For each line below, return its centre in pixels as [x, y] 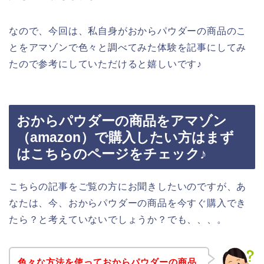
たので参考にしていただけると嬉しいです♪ [105, 64]
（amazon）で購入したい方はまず [125, 137]
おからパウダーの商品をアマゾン [122, 121]
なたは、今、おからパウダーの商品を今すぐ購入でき [128, 203]
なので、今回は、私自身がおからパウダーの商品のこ [128, 31]
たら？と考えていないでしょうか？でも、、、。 [118, 219]
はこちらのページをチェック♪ [112, 154]
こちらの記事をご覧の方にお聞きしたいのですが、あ [128, 186]
